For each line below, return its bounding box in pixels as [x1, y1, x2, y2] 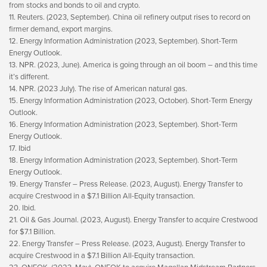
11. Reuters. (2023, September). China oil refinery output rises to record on [9, 12, 250, 22]
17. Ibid [9, 143, 30, 153]
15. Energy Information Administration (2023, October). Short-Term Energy [9, 95, 252, 105]
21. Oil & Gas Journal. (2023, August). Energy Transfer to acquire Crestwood [9, 215, 257, 225]
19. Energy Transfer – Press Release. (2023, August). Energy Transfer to [9, 179, 243, 189]
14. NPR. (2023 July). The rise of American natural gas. [9, 83, 187, 94]
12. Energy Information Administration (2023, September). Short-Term [9, 36, 238, 46]
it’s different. [9, 72, 49, 82]
